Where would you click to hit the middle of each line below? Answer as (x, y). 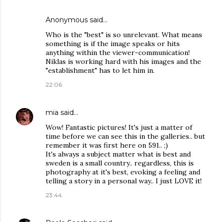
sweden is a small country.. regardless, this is (120, 163)
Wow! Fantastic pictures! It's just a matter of (119, 128)
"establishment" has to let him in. (100, 71)
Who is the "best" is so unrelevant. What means (124, 35)
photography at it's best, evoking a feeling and (123, 172)
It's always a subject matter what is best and (118, 154)
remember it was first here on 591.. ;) (107, 145)
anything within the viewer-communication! (118, 53)
